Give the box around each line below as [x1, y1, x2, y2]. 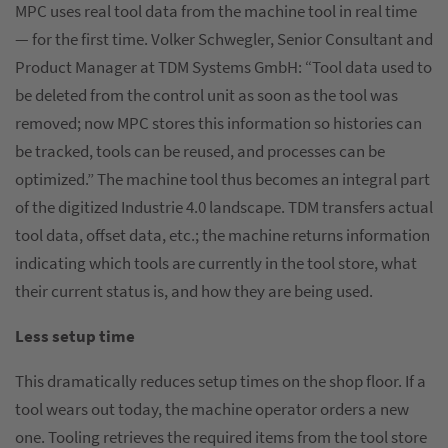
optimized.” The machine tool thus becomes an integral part [15, 168, 430, 191]
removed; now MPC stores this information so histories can [15, 112, 422, 135]
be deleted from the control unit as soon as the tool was [15, 84, 398, 107]
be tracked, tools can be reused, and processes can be [15, 140, 385, 163]
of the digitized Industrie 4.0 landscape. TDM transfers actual [15, 196, 433, 219]
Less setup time [15, 325, 135, 348]
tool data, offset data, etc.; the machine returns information [15, 224, 430, 247]
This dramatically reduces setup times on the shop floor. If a [15, 370, 426, 393]
